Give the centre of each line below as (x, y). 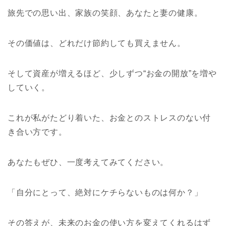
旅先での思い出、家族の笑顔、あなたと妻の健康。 (105, 13)
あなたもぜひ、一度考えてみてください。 (88, 162)
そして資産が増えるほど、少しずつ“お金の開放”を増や (112, 73)
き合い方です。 (37, 132)
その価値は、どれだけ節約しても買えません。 (97, 43)
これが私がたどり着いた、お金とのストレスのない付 (109, 118)
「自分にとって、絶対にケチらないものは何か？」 (105, 192)
